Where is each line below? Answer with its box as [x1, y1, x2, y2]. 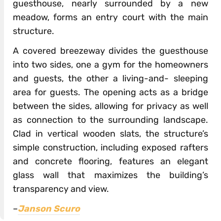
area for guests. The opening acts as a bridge [13, 86, 208, 98]
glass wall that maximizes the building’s [13, 169, 208, 181]
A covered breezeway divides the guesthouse [13, 45, 208, 56]
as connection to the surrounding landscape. [13, 114, 208, 125]
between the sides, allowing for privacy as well [13, 100, 208, 111]
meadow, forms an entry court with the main [13, 11, 208, 23]
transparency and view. [13, 183, 110, 194]
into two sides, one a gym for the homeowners [13, 59, 208, 70]
